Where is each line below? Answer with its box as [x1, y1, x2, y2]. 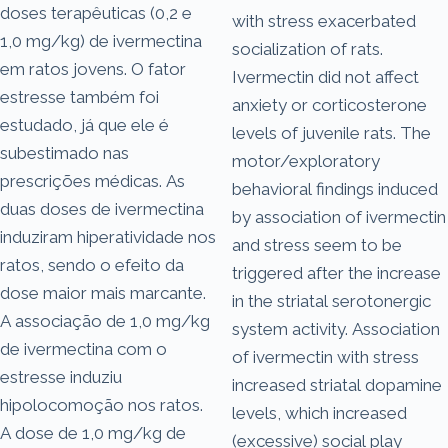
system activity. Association [232, 318, 440, 339]
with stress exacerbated [232, 10, 416, 31]
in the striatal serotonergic [232, 290, 431, 311]
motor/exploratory [232, 150, 380, 171]
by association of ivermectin [232, 206, 446, 227]
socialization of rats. [232, 38, 383, 59]
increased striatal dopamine [232, 374, 442, 395]
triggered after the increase [232, 262, 441, 283]
